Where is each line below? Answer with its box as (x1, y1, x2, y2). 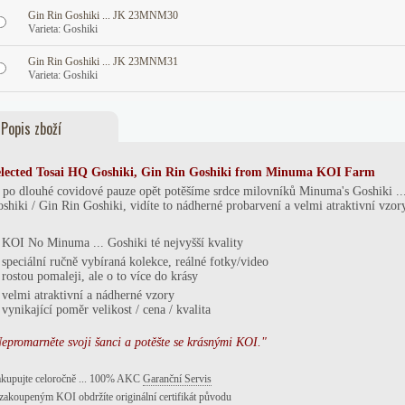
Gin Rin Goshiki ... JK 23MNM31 (27, 55, 178, 68)
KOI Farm (312, 165, 375, 179)
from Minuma (234, 165, 313, 179)
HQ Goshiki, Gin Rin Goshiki (67, 165, 235, 179)
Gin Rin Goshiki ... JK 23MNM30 (27, 9, 178, 22)
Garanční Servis (142, 372, 212, 385)
